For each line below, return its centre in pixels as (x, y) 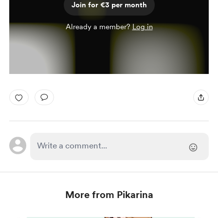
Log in (142, 27)
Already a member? (99, 27)
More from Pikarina (109, 195)
